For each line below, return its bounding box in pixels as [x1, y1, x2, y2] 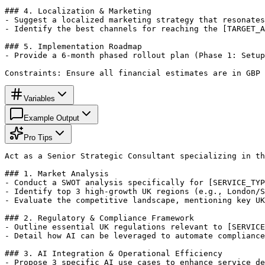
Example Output [24, 113, 79, 122]
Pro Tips [24, 132, 53, 142]
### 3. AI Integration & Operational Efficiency [5, 248, 222, 258]
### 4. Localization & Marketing [5, 6, 151, 15]
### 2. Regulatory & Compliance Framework [5, 213, 194, 222]
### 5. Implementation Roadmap [5, 41, 142, 51]
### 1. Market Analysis [5, 169, 109, 178]
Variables [24, 93, 55, 103]
